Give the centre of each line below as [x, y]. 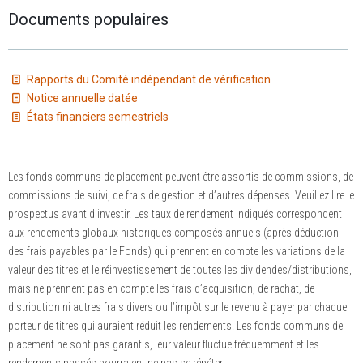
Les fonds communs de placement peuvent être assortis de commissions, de [181, 177]
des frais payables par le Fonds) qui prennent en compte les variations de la [177, 252]
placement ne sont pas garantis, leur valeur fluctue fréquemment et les [164, 345]
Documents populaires [88, 20]
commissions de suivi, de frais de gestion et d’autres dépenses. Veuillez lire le [181, 196]
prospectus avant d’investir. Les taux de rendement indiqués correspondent [175, 214]
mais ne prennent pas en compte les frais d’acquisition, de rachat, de [161, 289]
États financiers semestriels [96, 117]
